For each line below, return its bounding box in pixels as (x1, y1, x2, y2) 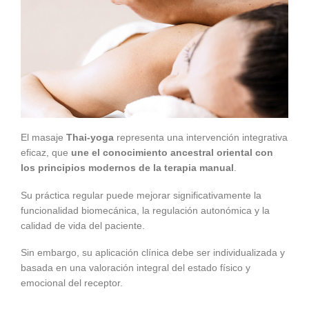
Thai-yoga (66, 132, 114, 143)
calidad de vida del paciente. (21, 219, 145, 231)
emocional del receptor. (21, 277, 123, 289)
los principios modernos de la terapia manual (21, 162, 234, 174)
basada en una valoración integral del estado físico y (21, 262, 250, 274)
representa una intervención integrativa (114, 132, 288, 143)
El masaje (21, 132, 66, 143)
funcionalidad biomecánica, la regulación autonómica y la (21, 204, 270, 216)
